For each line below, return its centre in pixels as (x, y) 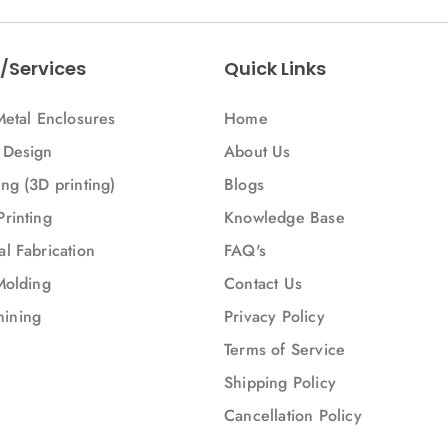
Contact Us (263, 284)
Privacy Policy (274, 317)
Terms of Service (285, 350)
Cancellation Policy (293, 416)
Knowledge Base (284, 218)
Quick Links (275, 69)
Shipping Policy (280, 383)
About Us (257, 152)
